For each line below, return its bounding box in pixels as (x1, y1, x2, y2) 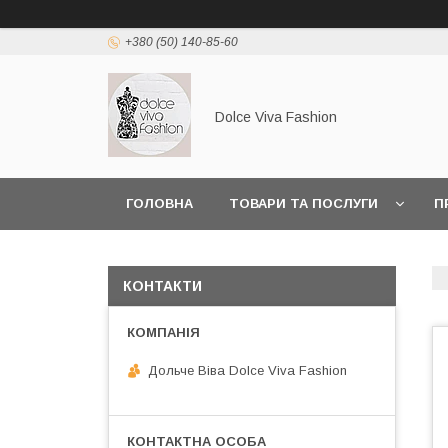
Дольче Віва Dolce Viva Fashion (148, 362, 347, 378)
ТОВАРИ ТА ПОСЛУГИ (229, 196, 378, 211)
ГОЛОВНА (126, 196, 193, 211)
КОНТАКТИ (123, 278, 202, 294)
